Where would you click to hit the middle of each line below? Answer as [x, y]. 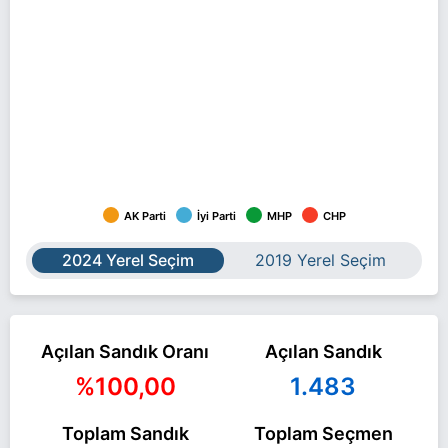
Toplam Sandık [125, 433]
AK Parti [144, 216]
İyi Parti [216, 216]
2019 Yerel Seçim [320, 260]
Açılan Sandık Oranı [125, 351]
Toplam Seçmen [323, 433]
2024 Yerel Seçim [128, 260]
